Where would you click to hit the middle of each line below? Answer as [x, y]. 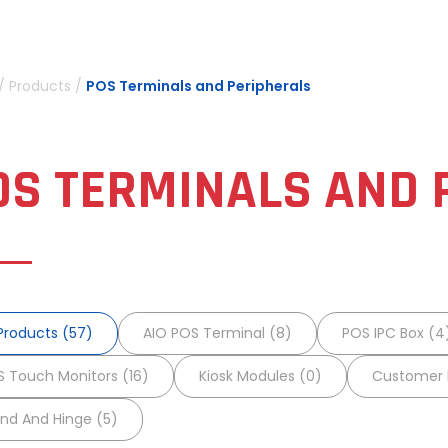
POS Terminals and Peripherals [198, 86]
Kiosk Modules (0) [260, 376]
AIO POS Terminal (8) [217, 333]
